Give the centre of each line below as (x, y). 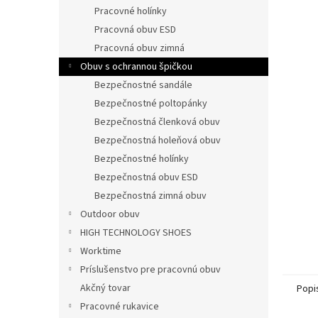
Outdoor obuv (110, 214)
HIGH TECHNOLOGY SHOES (136, 233)
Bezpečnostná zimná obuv (150, 196)
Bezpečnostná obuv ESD (146, 177)
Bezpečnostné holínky (142, 159)
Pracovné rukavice (120, 307)
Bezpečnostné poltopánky (151, 104)
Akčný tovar (105, 288)
